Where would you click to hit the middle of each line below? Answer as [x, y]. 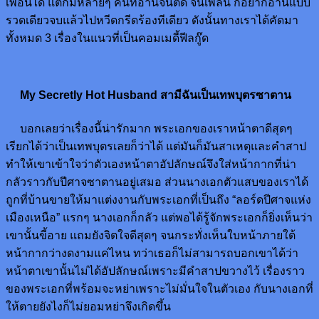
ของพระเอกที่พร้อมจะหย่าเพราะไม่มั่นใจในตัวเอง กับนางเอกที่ [159, 288]
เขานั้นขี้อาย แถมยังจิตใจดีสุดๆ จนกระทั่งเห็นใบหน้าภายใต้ [151, 235]
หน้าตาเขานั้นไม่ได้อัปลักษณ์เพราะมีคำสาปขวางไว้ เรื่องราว [155, 271]
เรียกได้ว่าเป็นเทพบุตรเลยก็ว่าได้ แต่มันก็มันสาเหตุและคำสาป [156, 146]
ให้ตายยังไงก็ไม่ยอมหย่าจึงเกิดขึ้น [88, 306]
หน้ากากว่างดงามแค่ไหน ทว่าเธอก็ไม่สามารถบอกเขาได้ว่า [152, 253]
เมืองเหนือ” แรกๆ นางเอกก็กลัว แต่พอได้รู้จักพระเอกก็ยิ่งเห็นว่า [159, 217]
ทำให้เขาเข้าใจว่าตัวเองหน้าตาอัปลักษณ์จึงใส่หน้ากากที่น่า [151, 164]
